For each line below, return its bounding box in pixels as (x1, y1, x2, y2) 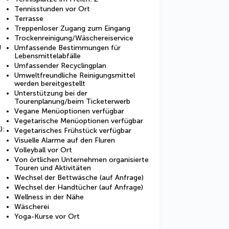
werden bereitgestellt (14, 79, 85, 88)
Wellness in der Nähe (14, 193, 84, 201)
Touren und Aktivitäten (14, 164, 91, 172)
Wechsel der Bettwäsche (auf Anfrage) (14, 173, 144, 182)
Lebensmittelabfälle (14, 52, 81, 60)
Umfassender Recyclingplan (14, 61, 106, 70)
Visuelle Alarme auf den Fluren (14, 136, 115, 145)
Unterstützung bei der (14, 89, 87, 98)
